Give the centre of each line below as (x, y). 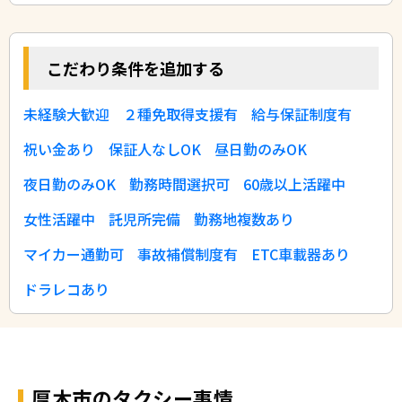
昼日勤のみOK (261, 149)
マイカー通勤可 (74, 253)
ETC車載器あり (301, 253)
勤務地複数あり (244, 218)
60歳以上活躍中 (294, 184)
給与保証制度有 (301, 114)
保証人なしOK (155, 149)
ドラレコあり (66, 288)
